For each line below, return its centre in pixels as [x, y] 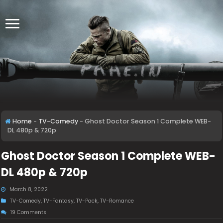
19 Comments [29, 212]
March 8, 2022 [29, 189]
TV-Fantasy [59, 201]
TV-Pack [87, 201]
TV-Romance [117, 201]
